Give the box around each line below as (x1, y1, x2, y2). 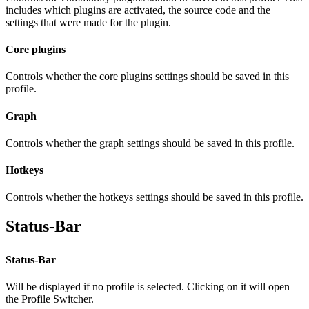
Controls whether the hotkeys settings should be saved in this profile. (6, 191, 303, 203)
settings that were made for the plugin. (6, 16, 171, 28)
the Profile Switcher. (6, 292, 94, 305)
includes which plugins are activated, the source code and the (6, 3, 270, 16)
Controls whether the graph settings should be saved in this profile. (6, 137, 295, 149)
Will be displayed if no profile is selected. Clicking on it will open (6, 280, 290, 292)
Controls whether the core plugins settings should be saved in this (6, 70, 289, 83)
